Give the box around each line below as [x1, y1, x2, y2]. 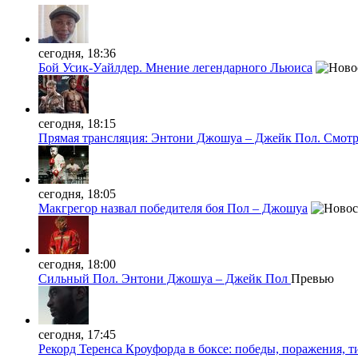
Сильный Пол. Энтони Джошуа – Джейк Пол [38, 271, 291, 285]
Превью [291, 271, 334, 285]
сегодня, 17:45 [38, 327, 116, 341]
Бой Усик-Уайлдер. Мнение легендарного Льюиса [38, 60, 312, 74]
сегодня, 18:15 [38, 116, 116, 130]
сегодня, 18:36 [38, 46, 116, 60]
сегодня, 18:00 [38, 257, 116, 271]
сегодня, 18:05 [38, 186, 116, 201]
